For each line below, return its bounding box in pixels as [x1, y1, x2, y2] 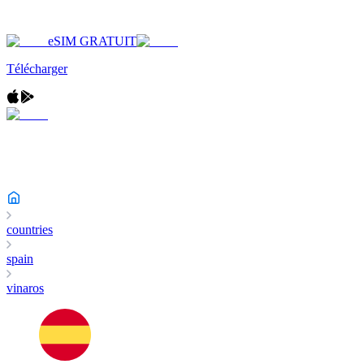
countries [6, 223, 53, 236]
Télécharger [6, 62, 67, 76]
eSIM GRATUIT [48, 34, 136, 48]
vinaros [6, 281, 44, 295]
